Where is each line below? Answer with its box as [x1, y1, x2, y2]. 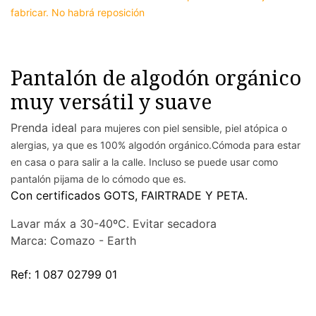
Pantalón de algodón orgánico [11, 63, 301, 91]
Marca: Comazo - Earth [11, 233, 136, 248]
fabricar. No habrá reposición [11, 6, 147, 18]
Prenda [11, 121, 51, 135]
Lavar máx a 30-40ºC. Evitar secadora [11, 217, 217, 231]
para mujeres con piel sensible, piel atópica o [80, 122, 287, 134]
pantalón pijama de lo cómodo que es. [11, 173, 186, 185]
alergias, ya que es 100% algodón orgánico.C [11, 139, 219, 151]
